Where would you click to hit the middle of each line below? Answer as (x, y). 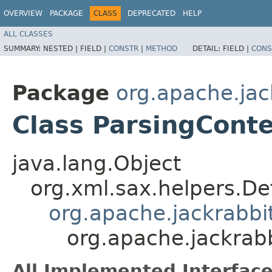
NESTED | (62, 48)
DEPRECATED (151, 13)
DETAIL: (208, 48)
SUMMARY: (23, 48)
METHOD (161, 48)
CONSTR (124, 48)
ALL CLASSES (28, 34)
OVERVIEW (23, 13)
